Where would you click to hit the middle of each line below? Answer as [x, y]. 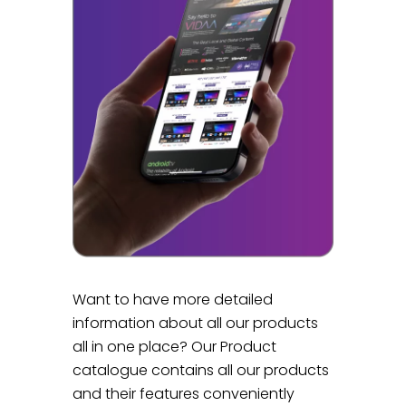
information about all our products [196, 323]
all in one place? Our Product [175, 346]
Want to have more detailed [173, 299]
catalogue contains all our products [201, 370]
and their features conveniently [184, 393]
